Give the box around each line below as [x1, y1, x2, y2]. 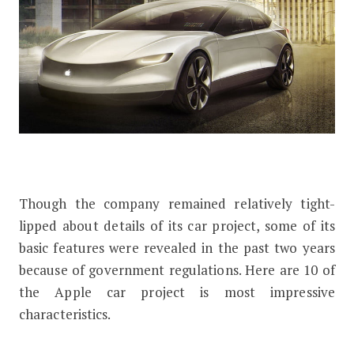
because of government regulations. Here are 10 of [18, 260, 336, 279]
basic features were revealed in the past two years [18, 238, 336, 257]
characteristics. [18, 304, 111, 323]
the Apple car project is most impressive [18, 282, 336, 301]
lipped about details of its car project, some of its [18, 216, 336, 235]
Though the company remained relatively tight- [18, 194, 336, 213]
